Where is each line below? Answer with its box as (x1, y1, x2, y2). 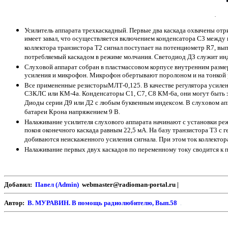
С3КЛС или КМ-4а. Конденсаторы (24, 90, 124, 99)
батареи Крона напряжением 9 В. (24, 108, 120, 117)
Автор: (4, 199, 27, 207)
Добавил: (4, 181, 35, 189)
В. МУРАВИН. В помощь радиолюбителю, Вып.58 (27, 199, 179, 207)
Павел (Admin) (35, 181, 80, 189)
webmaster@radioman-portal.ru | (80, 181, 180, 189)
